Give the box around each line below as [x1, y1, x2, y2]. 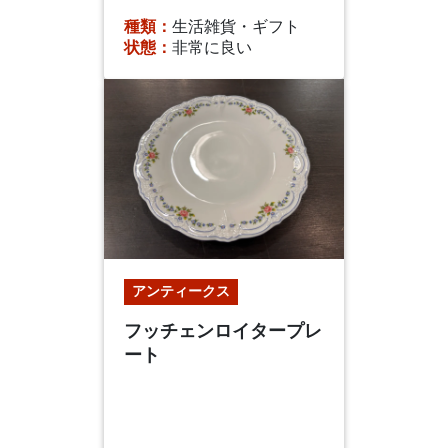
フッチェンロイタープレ [124, 321, 322, 340]
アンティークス [132, 284, 230, 298]
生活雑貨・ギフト [172, 18, 300, 35]
